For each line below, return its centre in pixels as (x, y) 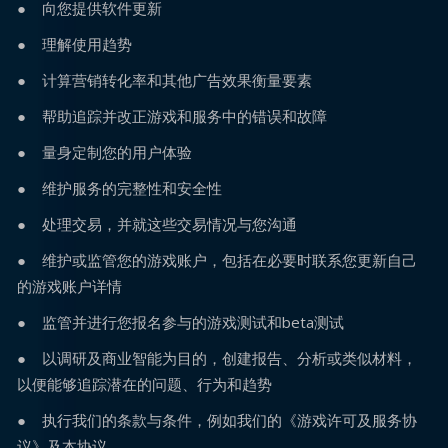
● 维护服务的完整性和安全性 (119, 188)
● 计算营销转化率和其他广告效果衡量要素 (164, 80)
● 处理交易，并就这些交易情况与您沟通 (157, 224)
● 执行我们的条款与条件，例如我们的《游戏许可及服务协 (217, 420)
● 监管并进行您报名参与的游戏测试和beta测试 (180, 322)
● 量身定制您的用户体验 (104, 152)
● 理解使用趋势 (74, 44)
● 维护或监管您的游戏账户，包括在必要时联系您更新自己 (217, 260)
